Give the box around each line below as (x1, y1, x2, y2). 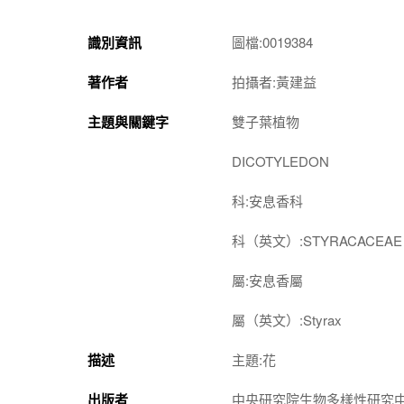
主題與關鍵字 (87, 111, 169, 132)
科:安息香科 (232, 190, 303, 210)
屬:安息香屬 (232, 270, 303, 289)
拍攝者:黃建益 (232, 71, 317, 91)
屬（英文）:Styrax (232, 309, 342, 329)
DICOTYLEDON (232, 151, 329, 170)
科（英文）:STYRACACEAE (232, 230, 402, 250)
